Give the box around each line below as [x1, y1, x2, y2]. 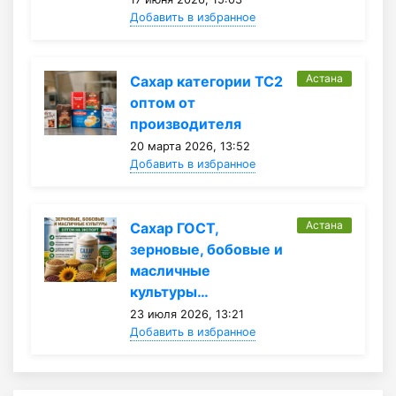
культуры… [129, 282, 209, 301]
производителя [129, 114, 241, 133]
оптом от [129, 93, 195, 111]
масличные [129, 261, 210, 279]
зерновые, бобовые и [129, 240, 283, 258]
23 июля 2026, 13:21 [129, 307, 244, 321]
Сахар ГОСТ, [129, 218, 218, 237]
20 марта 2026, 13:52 [129, 139, 250, 153]
